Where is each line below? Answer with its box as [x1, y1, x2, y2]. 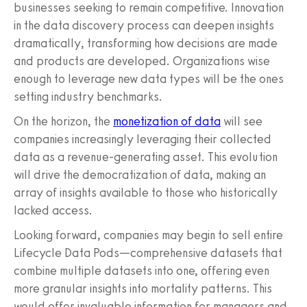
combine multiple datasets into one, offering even [14, 263, 269, 279]
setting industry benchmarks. [14, 89, 162, 105]
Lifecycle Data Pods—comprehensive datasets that [14, 245, 282, 261]
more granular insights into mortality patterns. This [14, 281, 272, 297]
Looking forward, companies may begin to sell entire [14, 228, 283, 243]
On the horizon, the [14, 114, 113, 130]
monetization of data [113, 114, 221, 130]
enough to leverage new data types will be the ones [14, 71, 284, 87]
